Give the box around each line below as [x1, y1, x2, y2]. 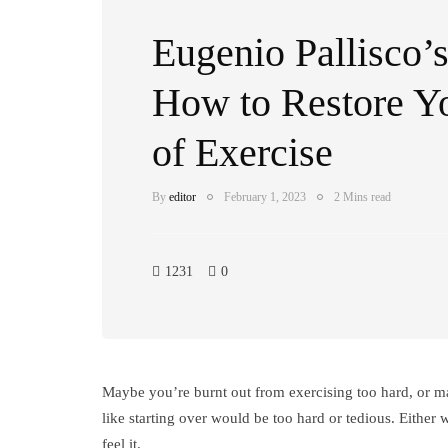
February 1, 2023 [224, 190, 306, 204]
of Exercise [152, 130, 333, 175]
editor [169, 190, 196, 204]
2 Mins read [334, 190, 391, 204]
